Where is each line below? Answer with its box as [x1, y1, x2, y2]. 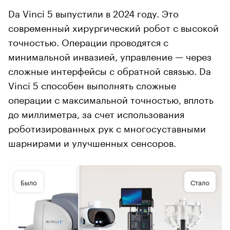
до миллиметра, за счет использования [8, 106, 184, 120]
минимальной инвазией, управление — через [8, 48, 212, 63]
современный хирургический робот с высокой [8, 20, 219, 34]
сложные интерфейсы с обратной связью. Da [8, 63, 211, 77]
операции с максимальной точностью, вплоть [8, 91, 214, 106]
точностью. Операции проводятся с [8, 34, 168, 48]
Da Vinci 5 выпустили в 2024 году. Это [8, 5, 179, 20]
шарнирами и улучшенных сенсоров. [8, 135, 176, 149]
